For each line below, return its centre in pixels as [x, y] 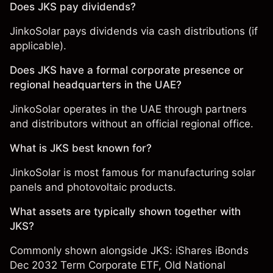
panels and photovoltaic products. [93, 187]
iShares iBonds [212, 250]
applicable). [38, 46]
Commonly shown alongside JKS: [93, 250]
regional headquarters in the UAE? [96, 85]
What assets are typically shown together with [125, 211]
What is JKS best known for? [81, 148]
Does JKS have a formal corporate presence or [127, 70]
